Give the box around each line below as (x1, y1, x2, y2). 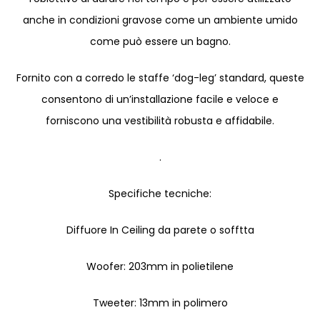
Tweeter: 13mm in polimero (92, 295, 228, 310)
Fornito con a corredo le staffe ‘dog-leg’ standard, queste (16, 70, 304, 85)
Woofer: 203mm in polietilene (86, 259, 234, 274)
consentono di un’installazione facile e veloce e (41, 91, 279, 106)
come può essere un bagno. (89, 34, 231, 49)
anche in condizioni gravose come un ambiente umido (22, 12, 298, 27)
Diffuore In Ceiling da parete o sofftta (66, 222, 254, 237)
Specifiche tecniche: (109, 186, 211, 201)
